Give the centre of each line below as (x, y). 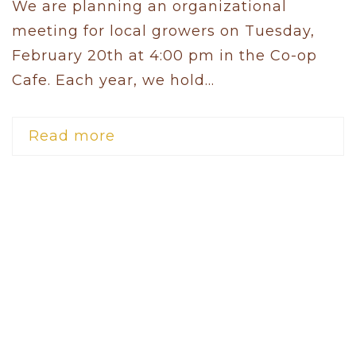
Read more (72, 135)
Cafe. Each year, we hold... (113, 80)
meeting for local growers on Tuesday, (163, 31)
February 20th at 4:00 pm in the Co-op (164, 55)
